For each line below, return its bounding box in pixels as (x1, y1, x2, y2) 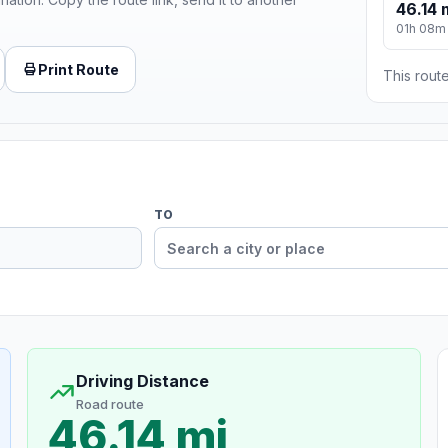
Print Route (38, 60, 119, 78)
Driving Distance (75, 371, 209, 392)
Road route (75, 396, 144, 413)
